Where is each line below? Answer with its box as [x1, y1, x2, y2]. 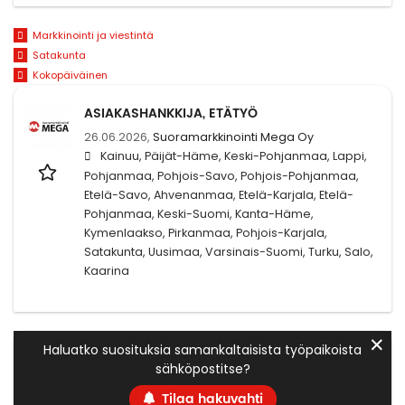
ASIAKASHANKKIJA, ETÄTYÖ [84, 102, 258, 124]
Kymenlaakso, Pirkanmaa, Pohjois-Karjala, [84, 224, 327, 240]
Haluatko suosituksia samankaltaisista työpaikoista [43, 340, 362, 359]
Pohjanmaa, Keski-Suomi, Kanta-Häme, [84, 205, 314, 221]
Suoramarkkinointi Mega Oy [153, 128, 314, 145]
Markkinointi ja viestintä [32, 28, 154, 43]
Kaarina [84, 262, 129, 278]
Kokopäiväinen [32, 67, 108, 82]
